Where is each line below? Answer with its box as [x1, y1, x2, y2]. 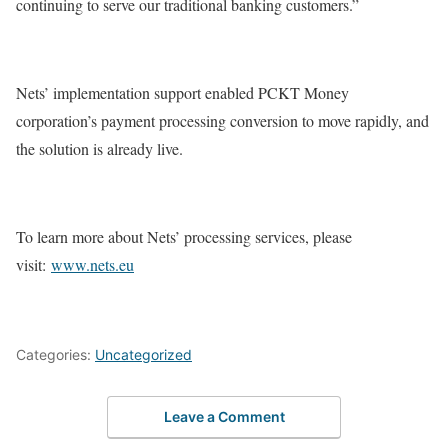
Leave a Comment [163, 408, 285, 426]
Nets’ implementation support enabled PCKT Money [16, 81, 349, 103]
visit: [16, 253, 51, 275]
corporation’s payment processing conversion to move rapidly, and [16, 109, 429, 131]
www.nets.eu [51, 253, 134, 275]
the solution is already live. [16, 137, 183, 159]
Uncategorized [95, 345, 192, 363]
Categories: [16, 345, 95, 363]
